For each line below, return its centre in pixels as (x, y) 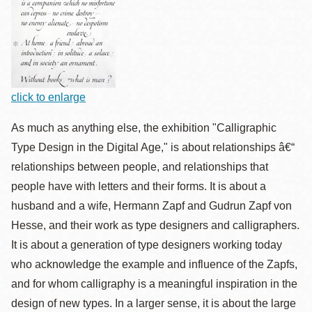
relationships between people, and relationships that (140, 167)
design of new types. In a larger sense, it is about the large (154, 303)
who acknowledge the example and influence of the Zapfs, (154, 264)
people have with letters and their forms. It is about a (139, 186)
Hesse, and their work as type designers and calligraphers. (155, 225)
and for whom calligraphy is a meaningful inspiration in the (154, 284)
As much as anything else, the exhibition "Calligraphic (144, 128)
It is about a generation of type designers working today (147, 245)
